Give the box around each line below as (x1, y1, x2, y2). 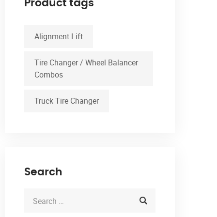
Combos (34, 69, 63, 80)
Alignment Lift (34, 31, 83, 42)
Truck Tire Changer (34, 95, 99, 107)
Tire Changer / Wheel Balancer (34, 57, 138, 68)
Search (24, 167, 62, 178)
